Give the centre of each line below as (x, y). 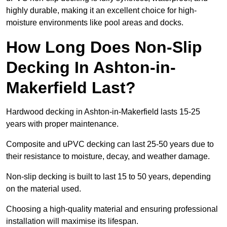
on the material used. (45, 189)
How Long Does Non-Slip (104, 47)
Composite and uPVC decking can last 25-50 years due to (110, 144)
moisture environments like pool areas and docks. (95, 23)
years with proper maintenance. (62, 124)
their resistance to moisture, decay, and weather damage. (109, 157)
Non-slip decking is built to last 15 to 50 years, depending (108, 177)
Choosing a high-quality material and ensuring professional (112, 209)
